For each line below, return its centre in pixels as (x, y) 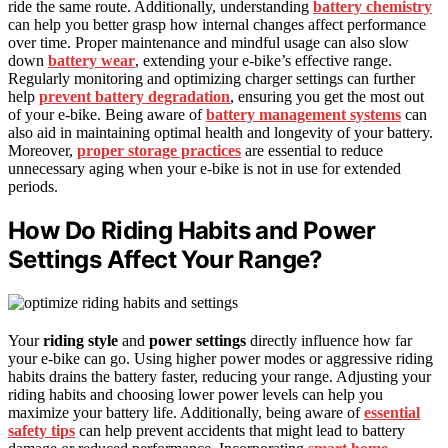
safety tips (41, 430)
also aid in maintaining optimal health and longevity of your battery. (220, 133)
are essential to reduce (312, 151)
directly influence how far (329, 340)
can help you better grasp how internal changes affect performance (217, 25)
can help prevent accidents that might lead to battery (240, 430)
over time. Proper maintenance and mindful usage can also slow (208, 43)
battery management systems (303, 115)
